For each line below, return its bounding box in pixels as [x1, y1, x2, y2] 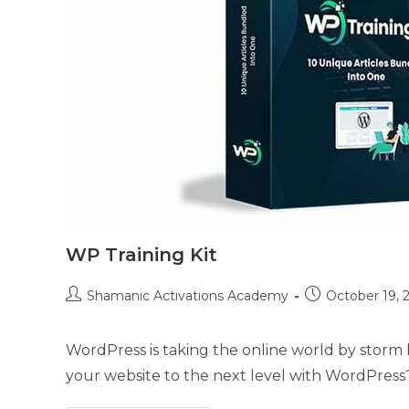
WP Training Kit [66, 244, 217, 266]
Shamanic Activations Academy [87, 288, 288, 304]
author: [65, 305, 110, 321]
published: [304, 305, 368, 321]
